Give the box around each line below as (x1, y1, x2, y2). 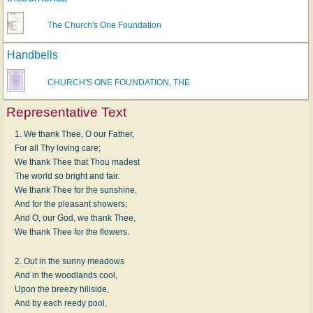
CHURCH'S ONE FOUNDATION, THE (48, 77, 190, 87)
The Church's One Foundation (48, 20, 161, 30)
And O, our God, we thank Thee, (15, 212, 136, 223)
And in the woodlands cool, (15, 270, 117, 280)
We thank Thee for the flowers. (15, 226, 129, 237)
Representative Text (6, 104, 126, 119)
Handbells (7, 48, 58, 61)
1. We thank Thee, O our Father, (15, 129, 134, 139)
